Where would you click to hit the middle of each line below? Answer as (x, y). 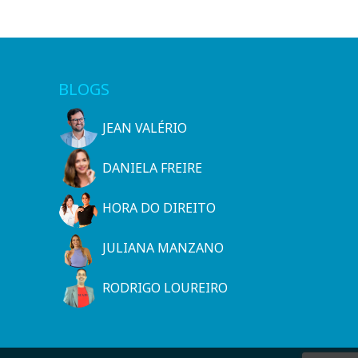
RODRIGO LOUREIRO (165, 287)
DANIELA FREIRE (152, 167)
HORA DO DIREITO (159, 207)
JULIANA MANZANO (163, 247)
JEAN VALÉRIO (145, 127)
